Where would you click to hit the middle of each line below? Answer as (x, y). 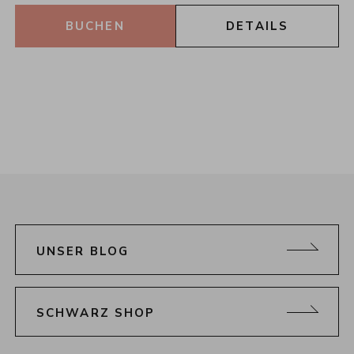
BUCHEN (95, 26)
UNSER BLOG (83, 251)
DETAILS (257, 26)
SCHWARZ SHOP (96, 313)
